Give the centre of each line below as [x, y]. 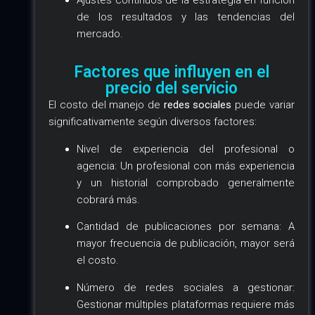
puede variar [263, 105]
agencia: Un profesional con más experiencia [186, 166]
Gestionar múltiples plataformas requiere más [186, 304]
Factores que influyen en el [172, 72]
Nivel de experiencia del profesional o [186, 149]
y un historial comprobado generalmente [186, 182]
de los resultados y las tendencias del [186, 17]
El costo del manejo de [106, 105]
